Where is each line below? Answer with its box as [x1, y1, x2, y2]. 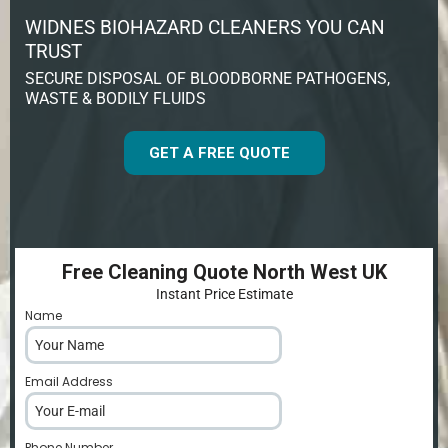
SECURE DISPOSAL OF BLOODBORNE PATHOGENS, [25, 68, 390, 88]
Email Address [25, 372, 116, 390]
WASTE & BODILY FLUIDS [25, 88, 206, 108]
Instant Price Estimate [155, 285, 293, 302]
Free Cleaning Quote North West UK [61, 259, 387, 284]
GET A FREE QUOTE [148, 143, 290, 162]
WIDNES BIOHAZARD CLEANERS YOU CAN [25, 15, 385, 39]
